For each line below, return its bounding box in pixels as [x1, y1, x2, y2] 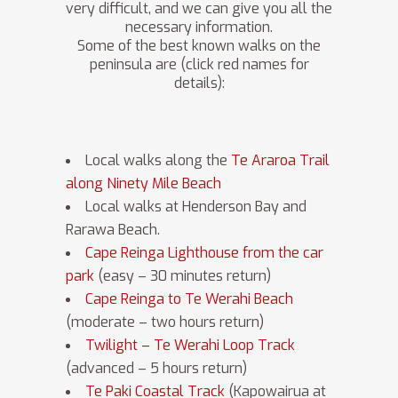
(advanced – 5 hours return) [66, 359, 247, 378]
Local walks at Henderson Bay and [85, 197, 306, 217]
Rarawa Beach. [66, 220, 160, 240]
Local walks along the [85, 151, 231, 171]
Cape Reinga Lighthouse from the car [85, 243, 323, 263]
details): [173, 74, 225, 93]
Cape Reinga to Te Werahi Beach [85, 290, 293, 309]
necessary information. [125, 18, 273, 37]
